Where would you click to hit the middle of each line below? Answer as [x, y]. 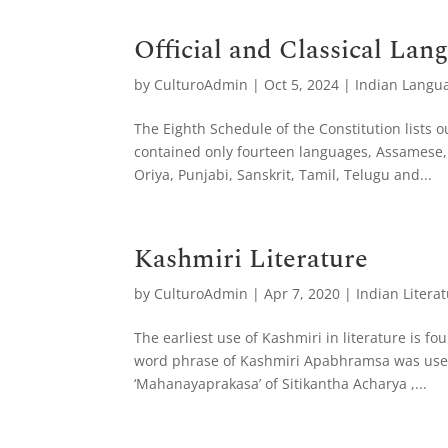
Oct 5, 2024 [302, 84]
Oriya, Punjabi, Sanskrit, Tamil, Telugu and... [283, 174]
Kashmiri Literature [251, 259]
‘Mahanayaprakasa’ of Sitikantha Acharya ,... [281, 383]
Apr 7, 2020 [302, 293]
